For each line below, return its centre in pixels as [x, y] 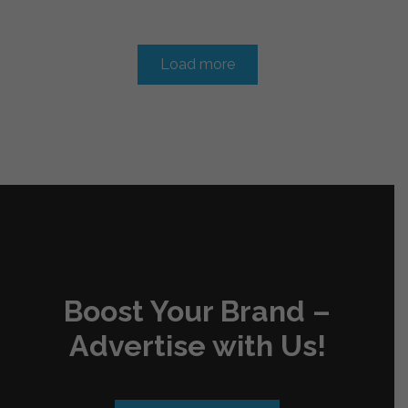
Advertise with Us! [197, 345]
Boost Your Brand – [197, 311]
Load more [197, 64]
